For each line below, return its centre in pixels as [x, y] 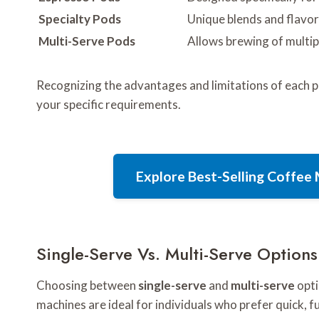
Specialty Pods [80, 19]
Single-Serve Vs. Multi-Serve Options [177, 254]
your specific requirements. [109, 105]
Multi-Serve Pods [87, 41]
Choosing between [87, 286]
